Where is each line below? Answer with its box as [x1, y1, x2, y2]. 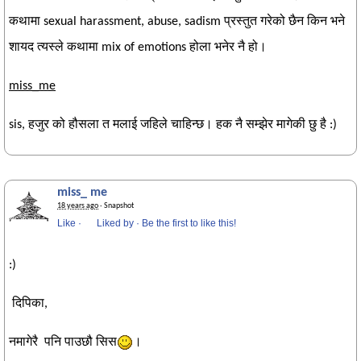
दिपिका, [9, 297, 48, 310]
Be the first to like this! [142, 218, 236, 229]
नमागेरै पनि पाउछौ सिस [9, 336, 117, 349]
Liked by [97, 218, 134, 229]
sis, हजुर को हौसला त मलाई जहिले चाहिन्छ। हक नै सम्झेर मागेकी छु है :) [9, 118, 337, 131]
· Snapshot [98, 201, 134, 210]
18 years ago [57, 201, 98, 210]
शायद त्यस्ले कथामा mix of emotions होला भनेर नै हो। [9, 41, 267, 54]
